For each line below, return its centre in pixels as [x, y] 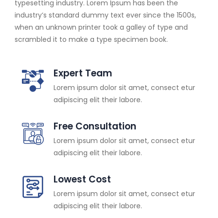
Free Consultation [95, 126]
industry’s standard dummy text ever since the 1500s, [105, 15]
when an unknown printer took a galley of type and [101, 27]
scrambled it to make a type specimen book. [91, 39]
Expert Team [83, 73]
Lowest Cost [82, 179]
